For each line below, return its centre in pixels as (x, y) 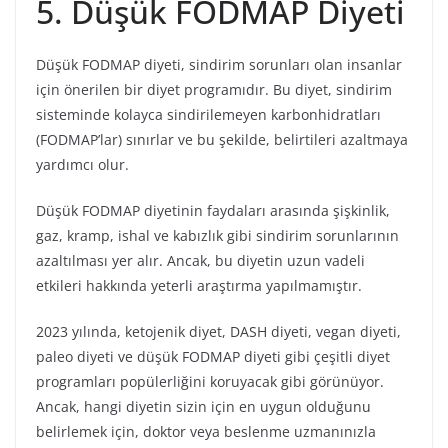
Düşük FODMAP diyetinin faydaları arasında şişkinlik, (213, 210)
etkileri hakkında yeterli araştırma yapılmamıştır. (199, 285)
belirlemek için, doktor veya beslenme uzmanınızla (206, 431)
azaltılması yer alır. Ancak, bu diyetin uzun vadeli (200, 260)
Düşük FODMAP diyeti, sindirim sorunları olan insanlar (219, 64)
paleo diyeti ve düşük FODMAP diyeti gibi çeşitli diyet (213, 356)
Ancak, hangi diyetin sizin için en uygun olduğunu (203, 406)
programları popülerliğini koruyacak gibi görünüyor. (210, 381)
